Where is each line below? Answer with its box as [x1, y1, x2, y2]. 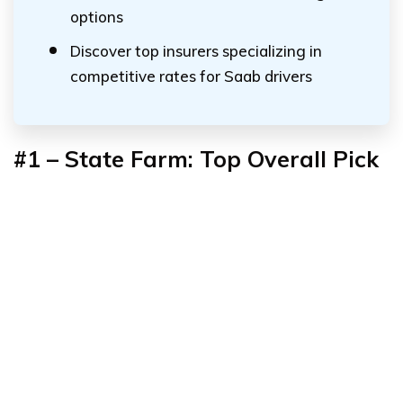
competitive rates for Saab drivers [70, 67, 312, 85]
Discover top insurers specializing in [70, 41, 322, 60]
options [70, 7, 123, 26]
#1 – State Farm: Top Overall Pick [13, 145, 379, 173]
